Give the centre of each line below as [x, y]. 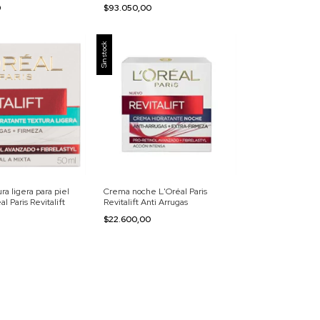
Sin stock [104, 55]
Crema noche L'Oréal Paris [155, 191]
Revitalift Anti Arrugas [145, 202]
